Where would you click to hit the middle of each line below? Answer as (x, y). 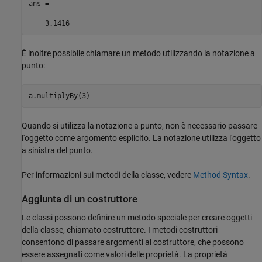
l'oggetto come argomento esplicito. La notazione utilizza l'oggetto (141, 138)
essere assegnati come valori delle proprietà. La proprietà (125, 254)
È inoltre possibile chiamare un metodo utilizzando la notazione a (138, 54)
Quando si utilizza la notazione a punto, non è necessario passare (139, 126)
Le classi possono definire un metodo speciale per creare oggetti (137, 217)
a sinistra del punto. (57, 151)
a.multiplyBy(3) (59, 96)
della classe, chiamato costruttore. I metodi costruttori (120, 230)
